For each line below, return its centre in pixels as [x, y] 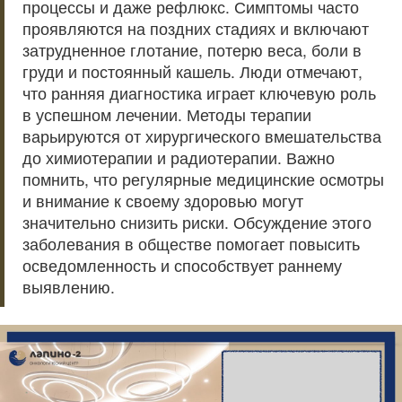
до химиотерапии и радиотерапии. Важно [179, 157]
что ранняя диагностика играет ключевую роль [199, 93]
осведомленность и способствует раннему [182, 265]
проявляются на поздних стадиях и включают [196, 28]
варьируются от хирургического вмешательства [202, 136]
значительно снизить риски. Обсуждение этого [197, 222]
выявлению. [69, 287]
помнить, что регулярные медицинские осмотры [203, 179]
